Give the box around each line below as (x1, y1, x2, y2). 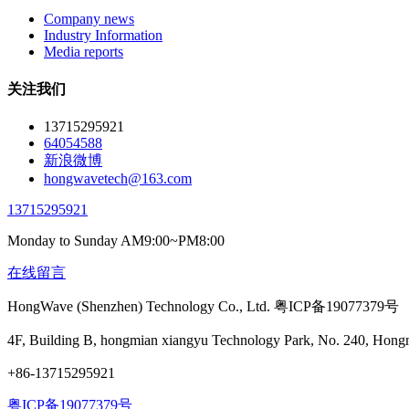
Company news (44, 11, 134, 27)
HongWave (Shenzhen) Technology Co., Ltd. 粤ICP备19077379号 (7, 298, 399, 314)
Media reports (44, 44, 123, 60)
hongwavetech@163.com (44, 170, 192, 186)
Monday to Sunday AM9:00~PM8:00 (7, 232, 225, 248)
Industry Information (44, 27, 163, 44)
